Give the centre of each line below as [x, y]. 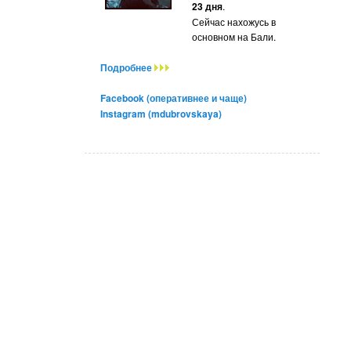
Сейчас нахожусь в [233, 22]
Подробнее [127, 67]
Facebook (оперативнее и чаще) [174, 98]
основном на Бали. [233, 37]
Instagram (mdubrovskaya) [161, 114]
